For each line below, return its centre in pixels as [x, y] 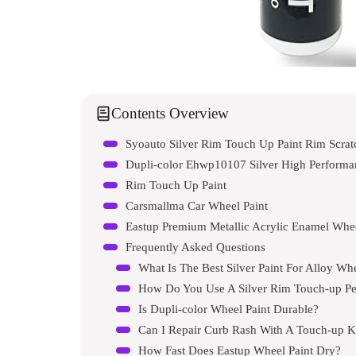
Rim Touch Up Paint [176, 184]
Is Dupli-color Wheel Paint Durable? [228, 308]
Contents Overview [170, 113]
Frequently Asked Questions [195, 246]
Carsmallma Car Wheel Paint [197, 205]
